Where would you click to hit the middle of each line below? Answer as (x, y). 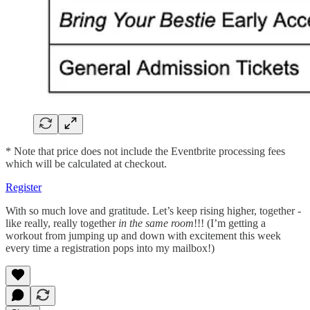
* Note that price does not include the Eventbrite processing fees (145, 151)
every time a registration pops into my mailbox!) (110, 248)
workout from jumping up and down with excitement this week (143, 235)
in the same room (156, 223)
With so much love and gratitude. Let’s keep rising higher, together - (153, 210)
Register (24, 187)
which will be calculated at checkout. (88, 163)
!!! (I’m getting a (230, 223)
